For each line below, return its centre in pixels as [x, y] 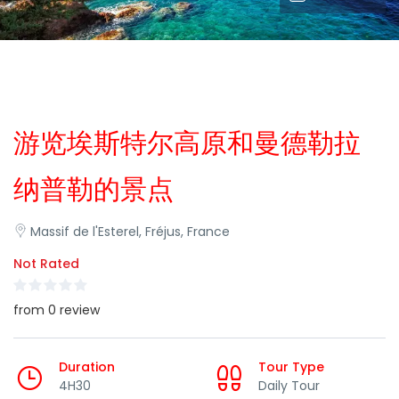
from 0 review [57, 310]
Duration [87, 367]
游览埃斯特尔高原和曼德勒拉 [187, 143]
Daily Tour [289, 386]
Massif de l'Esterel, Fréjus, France [130, 232]
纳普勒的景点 [94, 190]
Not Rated [46, 264]
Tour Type [291, 367]
